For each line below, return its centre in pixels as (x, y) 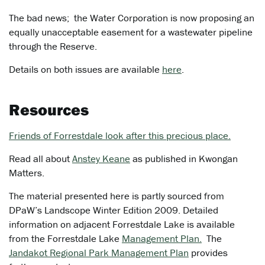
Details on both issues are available (85, 70)
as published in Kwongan (184, 159)
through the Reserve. (53, 46)
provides (208, 253)
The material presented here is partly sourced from (117, 196)
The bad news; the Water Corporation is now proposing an (132, 18)
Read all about (41, 159)
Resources (49, 110)
